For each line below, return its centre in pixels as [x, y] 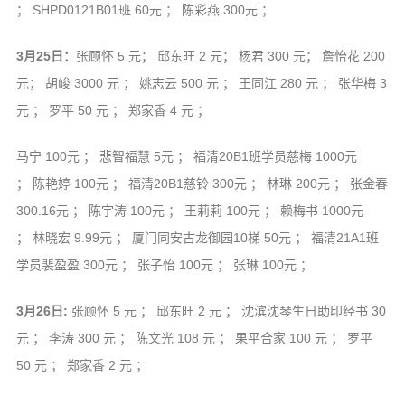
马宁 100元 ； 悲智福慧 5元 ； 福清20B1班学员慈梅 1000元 [186, 157]
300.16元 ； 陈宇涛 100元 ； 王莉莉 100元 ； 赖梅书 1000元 [189, 211]
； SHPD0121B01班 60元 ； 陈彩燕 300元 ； [145, 10]
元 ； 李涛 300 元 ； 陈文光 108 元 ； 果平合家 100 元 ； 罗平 [194, 339]
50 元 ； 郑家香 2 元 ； [82, 366]
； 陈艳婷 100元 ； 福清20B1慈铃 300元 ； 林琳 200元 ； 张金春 [202, 184]
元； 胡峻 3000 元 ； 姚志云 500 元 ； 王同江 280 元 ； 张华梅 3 [201, 84]
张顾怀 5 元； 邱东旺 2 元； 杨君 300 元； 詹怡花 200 [230, 57]
